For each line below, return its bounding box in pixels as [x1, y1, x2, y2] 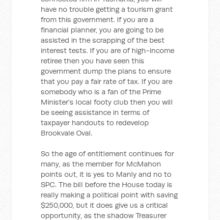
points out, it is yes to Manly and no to [41, 169, 172, 179]
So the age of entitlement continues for [41, 149, 174, 158]
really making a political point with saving [41, 190, 178, 199]
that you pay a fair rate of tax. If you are [41, 77, 173, 86]
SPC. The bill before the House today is [41, 180, 173, 189]
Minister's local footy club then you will [41, 97, 173, 107]
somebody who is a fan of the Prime [41, 87, 162, 96]
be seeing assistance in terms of [41, 108, 150, 117]
